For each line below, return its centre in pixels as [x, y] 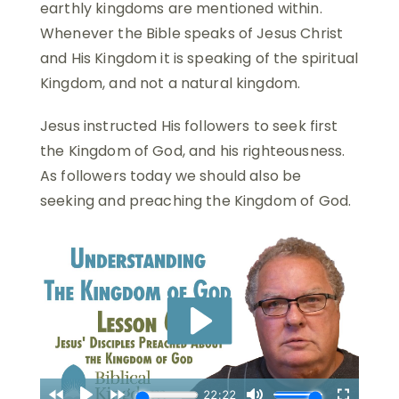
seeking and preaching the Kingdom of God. [196, 200]
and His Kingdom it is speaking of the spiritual [199, 58]
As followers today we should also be [171, 175]
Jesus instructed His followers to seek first [189, 126]
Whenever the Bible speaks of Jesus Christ [192, 33]
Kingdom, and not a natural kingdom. [171, 83]
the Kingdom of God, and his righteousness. [193, 151]
